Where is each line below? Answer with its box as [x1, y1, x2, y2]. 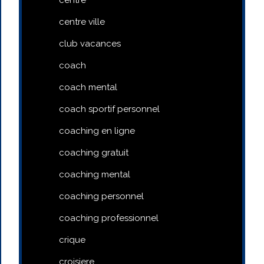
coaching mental [59, 169, 130, 180]
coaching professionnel [59, 212, 159, 223]
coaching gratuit [59, 147, 128, 158]
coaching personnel [59, 190, 144, 202]
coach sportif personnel [59, 103, 160, 114]
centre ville [59, 16, 105, 27]
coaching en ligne [59, 125, 135, 136]
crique [59, 234, 85, 245]
